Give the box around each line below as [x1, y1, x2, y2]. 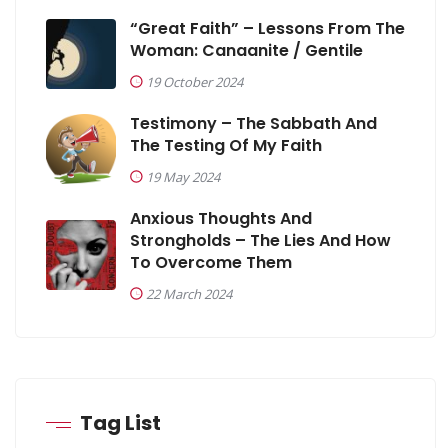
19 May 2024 [146, 167, 220, 186]
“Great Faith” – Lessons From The [130, 16, 405, 40]
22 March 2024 [146, 284, 232, 303]
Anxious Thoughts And [130, 206, 312, 230]
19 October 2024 [146, 72, 243, 91]
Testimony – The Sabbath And [130, 111, 377, 135]
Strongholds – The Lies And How [130, 228, 391, 252]
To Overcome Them [130, 250, 292, 274]
